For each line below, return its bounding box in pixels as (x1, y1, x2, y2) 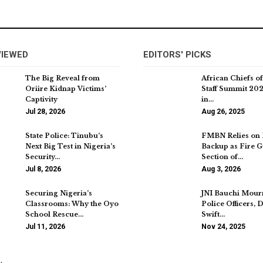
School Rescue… (25, 210, 83, 218)
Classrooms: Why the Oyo (25, 199, 119, 208)
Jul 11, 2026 (25, 222, 65, 231)
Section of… (201, 152, 243, 161)
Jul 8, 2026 (25, 164, 61, 173)
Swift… (201, 210, 225, 218)
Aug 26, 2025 (201, 107, 245, 116)
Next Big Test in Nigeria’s (25, 141, 116, 150)
